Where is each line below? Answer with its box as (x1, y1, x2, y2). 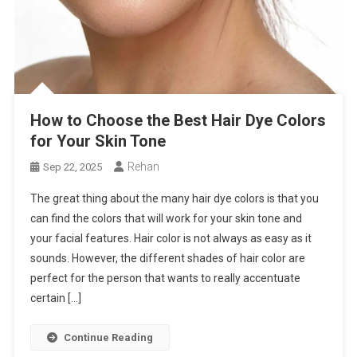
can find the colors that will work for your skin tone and (30, 211, 303, 225)
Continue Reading (64, 331, 154, 343)
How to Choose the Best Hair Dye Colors (30, 110, 327, 130)
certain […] (30, 291, 82, 304)
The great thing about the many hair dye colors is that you (30, 191, 320, 205)
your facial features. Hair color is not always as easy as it (30, 231, 312, 245)
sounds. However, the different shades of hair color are (30, 251, 306, 265)
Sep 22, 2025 (43, 160, 103, 173)
